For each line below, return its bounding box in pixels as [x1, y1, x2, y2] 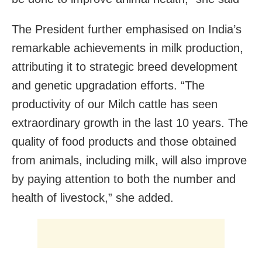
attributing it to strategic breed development [12, 60, 237, 73]
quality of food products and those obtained [12, 135, 236, 148]
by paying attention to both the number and [12, 172, 236, 185]
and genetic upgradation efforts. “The [12, 78, 205, 92]
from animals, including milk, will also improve [12, 153, 247, 167]
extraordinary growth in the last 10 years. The [12, 116, 248, 129]
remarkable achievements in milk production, [12, 41, 243, 54]
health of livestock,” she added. [12, 191, 174, 204]
